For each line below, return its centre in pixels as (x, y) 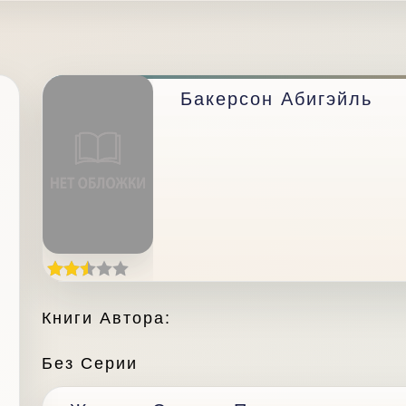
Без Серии (90, 363)
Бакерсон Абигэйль (276, 99)
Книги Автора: (106, 318)
